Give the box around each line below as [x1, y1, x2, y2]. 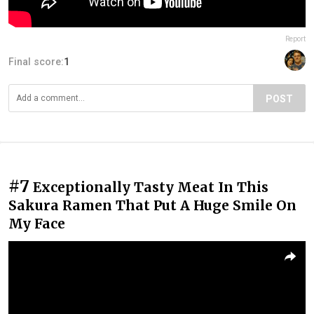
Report [285, 34, 306, 43]
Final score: [8, 55, 64, 67]
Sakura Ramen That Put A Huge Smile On [8, 196, 296, 214]
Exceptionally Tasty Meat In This [33, 178, 268, 196]
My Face [8, 214, 65, 232]
